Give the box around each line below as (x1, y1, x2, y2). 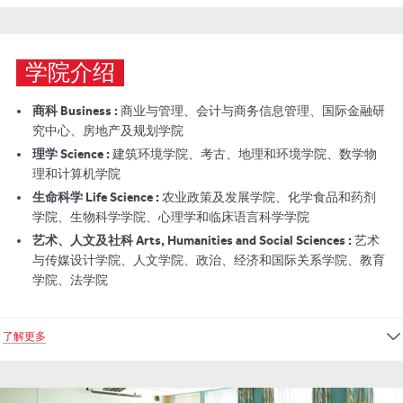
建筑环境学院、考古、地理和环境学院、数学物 (110, 147, 377, 162)
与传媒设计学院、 (32, 253, 133, 268)
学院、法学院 (32, 273, 108, 288)
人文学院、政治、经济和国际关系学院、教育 (133, 253, 385, 268)
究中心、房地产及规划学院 (32, 123, 184, 139)
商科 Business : (32, 103, 118, 119)
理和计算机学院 (32, 166, 121, 182)
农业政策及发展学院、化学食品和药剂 (159, 190, 376, 205)
